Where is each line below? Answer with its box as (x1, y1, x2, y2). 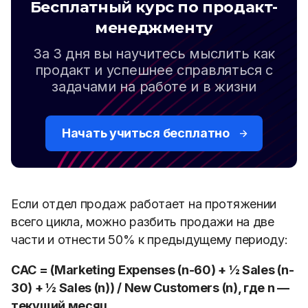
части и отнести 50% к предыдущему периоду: (11, 232, 288, 247)
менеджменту (95, 19, 213, 37)
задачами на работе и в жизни (52, 78, 256, 95)
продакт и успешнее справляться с (34, 62, 274, 78)
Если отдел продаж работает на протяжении (11, 197, 276, 211)
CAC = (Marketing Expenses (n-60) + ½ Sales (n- (11, 263, 294, 277)
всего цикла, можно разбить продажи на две (11, 214, 274, 229)
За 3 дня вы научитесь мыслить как (32, 45, 276, 62)
